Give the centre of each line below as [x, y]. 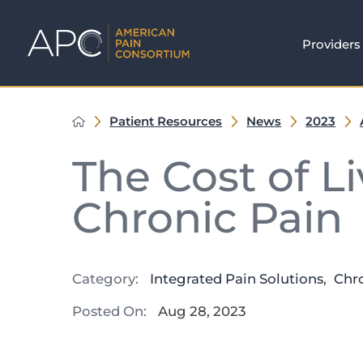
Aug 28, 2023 [202, 311]
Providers [332, 44]
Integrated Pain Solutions [236, 279]
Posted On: [109, 311]
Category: [105, 279]
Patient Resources [166, 122]
